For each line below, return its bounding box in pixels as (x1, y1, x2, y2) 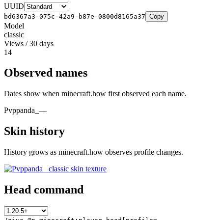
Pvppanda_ (4, 106, 39, 115)
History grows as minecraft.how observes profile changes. (4, 148, 183, 157)
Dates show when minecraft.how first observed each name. (4, 89, 187, 98)
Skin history (4, 125, 65, 138)
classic (4, 30, 24, 39)
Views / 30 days (4, 39, 54, 48)
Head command (4, 183, 83, 196)
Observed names (4, 66, 87, 80)
